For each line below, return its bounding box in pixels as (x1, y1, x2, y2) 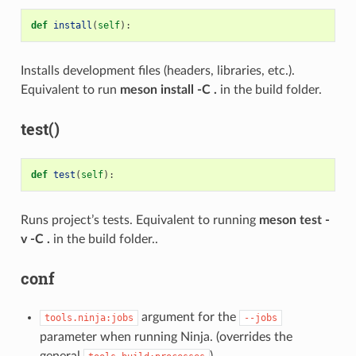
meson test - (258, 213, 330, 226)
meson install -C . (119, 83, 217, 96)
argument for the (137, 310, 239, 323)
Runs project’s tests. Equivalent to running (20, 213, 259, 226)
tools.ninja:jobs (44, 311, 133, 323)
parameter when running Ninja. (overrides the (39, 330, 292, 343)
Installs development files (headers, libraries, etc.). (20, 64, 295, 77)
